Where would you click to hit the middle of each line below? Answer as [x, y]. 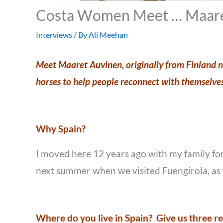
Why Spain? [61, 129]
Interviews [54, 35]
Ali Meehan [108, 35]
